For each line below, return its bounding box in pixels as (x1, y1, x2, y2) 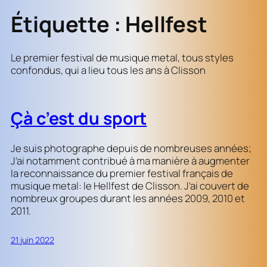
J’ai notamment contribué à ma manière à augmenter (11, 154, 250, 168)
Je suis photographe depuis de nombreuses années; (11, 141, 252, 156)
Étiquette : (11, 10, 125, 39)
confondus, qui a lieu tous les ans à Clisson (11, 63, 206, 77)
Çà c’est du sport (11, 106, 147, 130)
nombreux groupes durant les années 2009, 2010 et (11, 191, 245, 206)
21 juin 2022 (11, 234, 54, 246)
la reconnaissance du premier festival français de (11, 166, 233, 181)
